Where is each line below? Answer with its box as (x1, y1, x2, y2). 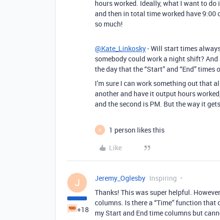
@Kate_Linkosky (95, 44, 146, 53)
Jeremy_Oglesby (95, 173, 145, 183)
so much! (95, 19, 123, 28)
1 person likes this (109, 125, 165, 135)
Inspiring (149, 173, 177, 183)
